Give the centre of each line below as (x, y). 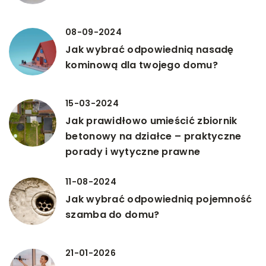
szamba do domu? (113, 214)
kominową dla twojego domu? (142, 65)
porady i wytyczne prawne (133, 151)
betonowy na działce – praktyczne (153, 136)
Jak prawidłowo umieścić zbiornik (151, 121)
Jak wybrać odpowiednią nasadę (150, 49)
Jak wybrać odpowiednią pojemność (159, 199)
